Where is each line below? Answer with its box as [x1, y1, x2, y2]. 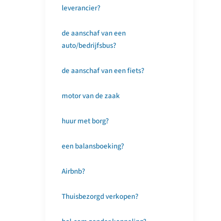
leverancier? [62, 3, 101, 13]
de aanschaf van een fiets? [62, 66, 145, 76]
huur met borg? [62, 116, 109, 126]
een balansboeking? [62, 141, 124, 151]
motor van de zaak [62, 91, 120, 101]
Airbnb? [62, 166, 85, 177]
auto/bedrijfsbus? [62, 40, 116, 51]
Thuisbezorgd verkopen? [62, 191, 139, 202]
